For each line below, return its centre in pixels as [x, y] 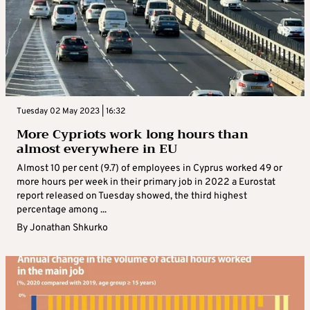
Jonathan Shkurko [69, 228]
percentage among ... [62, 210]
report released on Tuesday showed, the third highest [132, 197]
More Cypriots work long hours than [133, 135]
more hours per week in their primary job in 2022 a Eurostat [146, 183]
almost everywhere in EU [97, 149]
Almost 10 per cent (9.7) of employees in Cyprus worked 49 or [149, 169]
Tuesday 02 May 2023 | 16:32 [71, 112]
